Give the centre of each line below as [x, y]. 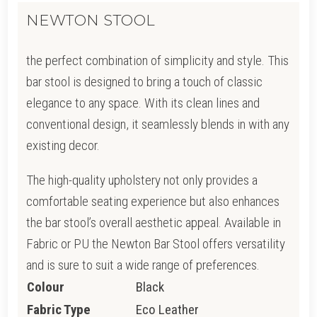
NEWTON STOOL [91, 21]
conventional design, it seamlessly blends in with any [157, 125]
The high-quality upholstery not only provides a [142, 180]
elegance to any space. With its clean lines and [143, 103]
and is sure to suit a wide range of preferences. [143, 265]
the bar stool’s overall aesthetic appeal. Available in [153, 223]
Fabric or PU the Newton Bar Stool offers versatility [155, 244]
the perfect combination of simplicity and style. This [157, 61]
